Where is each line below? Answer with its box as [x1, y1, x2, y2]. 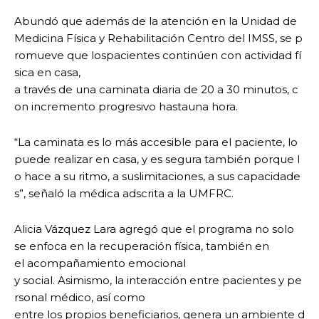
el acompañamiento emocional [14, 256, 186, 271]
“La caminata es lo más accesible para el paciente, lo [14, 135, 300, 150]
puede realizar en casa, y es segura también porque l [14, 152, 300, 167]
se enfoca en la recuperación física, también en [14, 239, 269, 253]
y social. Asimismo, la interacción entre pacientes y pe [14, 273, 302, 288]
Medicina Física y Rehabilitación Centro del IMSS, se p [14, 31, 303, 46]
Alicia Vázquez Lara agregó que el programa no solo [14, 222, 294, 236]
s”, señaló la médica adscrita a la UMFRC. [14, 187, 234, 201]
